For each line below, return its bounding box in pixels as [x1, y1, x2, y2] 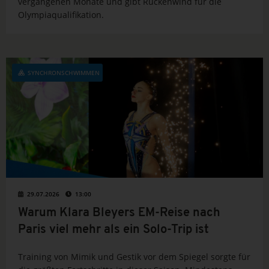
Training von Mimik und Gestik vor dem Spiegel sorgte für [18, 251, 250, 263]
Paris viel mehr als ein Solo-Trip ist [18, 224, 209, 237]
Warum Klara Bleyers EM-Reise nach [18, 207, 220, 220]
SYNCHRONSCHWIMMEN [28, 68, 100, 77]
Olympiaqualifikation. [18, 9, 104, 21]
